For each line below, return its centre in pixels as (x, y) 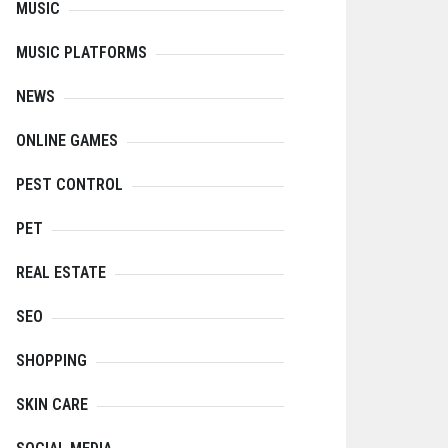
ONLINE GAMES (67, 141)
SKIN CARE (52, 405)
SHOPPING (51, 361)
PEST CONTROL (69, 185)
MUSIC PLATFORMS (81, 53)
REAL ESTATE (61, 273)
